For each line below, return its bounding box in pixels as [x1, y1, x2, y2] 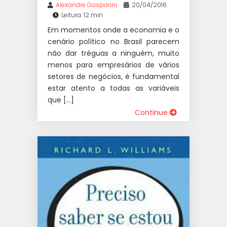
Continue [135, 107, 170, 118]
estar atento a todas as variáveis [48, 83, 179, 93]
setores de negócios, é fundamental [48, 71, 179, 82]
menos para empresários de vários [48, 59, 179, 70]
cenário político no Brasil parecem [48, 36, 179, 47]
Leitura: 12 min [61, 10, 103, 19]
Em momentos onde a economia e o [48, 24, 179, 35]
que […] [48, 94, 74, 105]
